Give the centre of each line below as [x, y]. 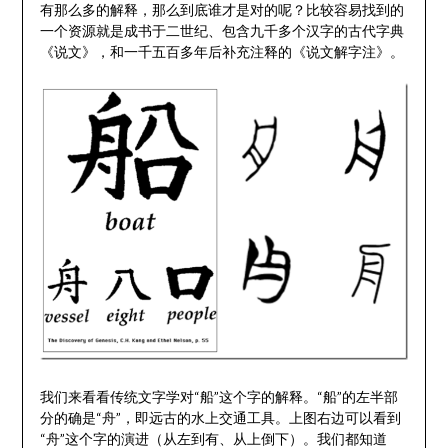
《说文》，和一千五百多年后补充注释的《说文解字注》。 [221, 51]
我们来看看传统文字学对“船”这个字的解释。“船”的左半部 [218, 397]
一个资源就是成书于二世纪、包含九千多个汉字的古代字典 [221, 30]
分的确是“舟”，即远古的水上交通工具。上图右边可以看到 [220, 418]
